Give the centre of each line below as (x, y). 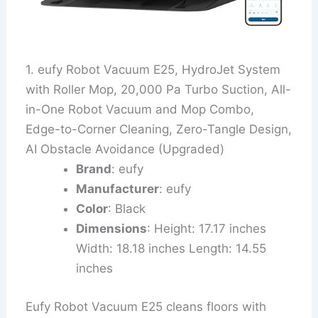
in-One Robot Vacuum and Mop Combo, (140, 110)
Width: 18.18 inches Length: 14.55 (171, 249)
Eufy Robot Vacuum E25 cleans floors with (146, 306)
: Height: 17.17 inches (207, 229)
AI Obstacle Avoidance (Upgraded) (125, 149)
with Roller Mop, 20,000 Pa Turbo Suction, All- (159, 90)
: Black (127, 209)
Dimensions (112, 229)
